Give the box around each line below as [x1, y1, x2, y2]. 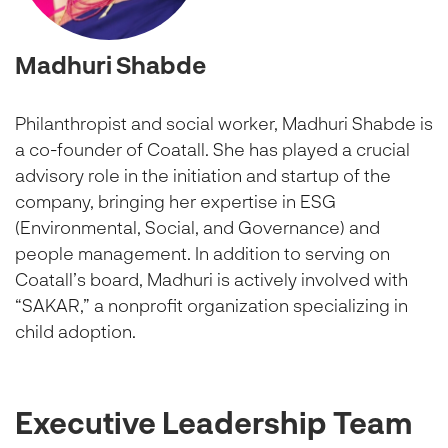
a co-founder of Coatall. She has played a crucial [15, 138, 410, 161]
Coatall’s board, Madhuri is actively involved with [15, 268, 408, 291]
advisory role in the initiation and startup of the [15, 164, 391, 187]
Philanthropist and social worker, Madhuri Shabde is [15, 112, 433, 135]
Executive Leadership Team [15, 404, 412, 441]
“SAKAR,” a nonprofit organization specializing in [15, 294, 408, 317]
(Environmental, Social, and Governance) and [15, 216, 380, 239]
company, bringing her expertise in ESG [15, 190, 336, 213]
